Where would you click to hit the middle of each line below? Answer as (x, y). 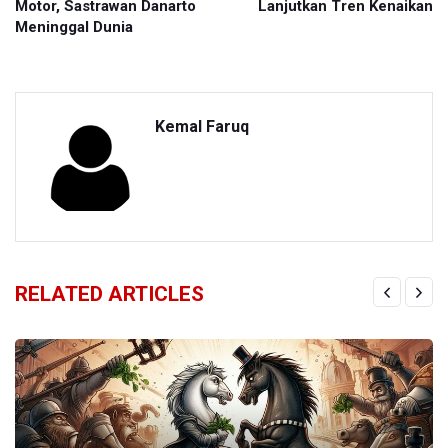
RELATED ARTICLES (109, 293)
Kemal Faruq (202, 126)
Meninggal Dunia (74, 26)
